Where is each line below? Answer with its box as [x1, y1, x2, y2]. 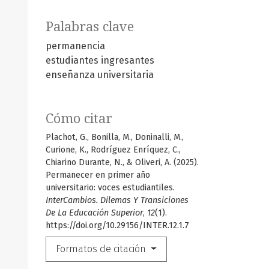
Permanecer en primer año [46, 170, 150, 181]
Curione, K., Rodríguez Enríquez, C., [46, 145, 181, 156]
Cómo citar [46, 111, 112, 127]
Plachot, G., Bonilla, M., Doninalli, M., [46, 132, 184, 143]
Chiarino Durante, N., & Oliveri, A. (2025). [46, 157, 199, 168]
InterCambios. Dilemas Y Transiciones [46, 195, 189, 206]
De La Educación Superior [46, 208, 143, 219]
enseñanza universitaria [46, 69, 154, 81]
